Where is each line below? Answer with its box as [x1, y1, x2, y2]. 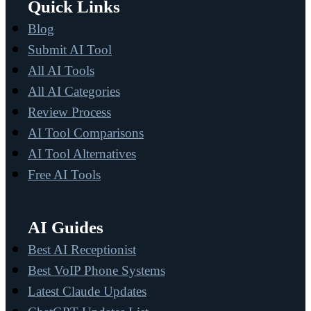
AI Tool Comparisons [28, 126, 144, 141]
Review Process [28, 105, 111, 120]
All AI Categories [28, 84, 120, 99]
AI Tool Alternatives [28, 146, 136, 162]
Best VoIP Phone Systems [28, 263, 165, 278]
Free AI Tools [28, 167, 101, 183]
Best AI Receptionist [28, 242, 136, 258]
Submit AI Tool [28, 42, 112, 58]
